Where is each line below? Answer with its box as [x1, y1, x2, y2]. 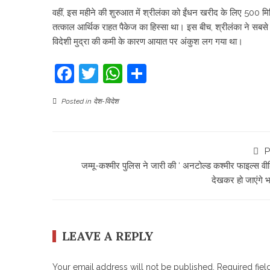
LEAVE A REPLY [62, 228, 154, 243]
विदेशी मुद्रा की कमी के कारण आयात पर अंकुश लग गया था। [52, 36, 243, 47]
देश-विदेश [93, 97, 119, 105]
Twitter [98, 62, 160, 84]
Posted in [60, 97, 93, 105]
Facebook [74, 62, 160, 84]
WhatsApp [122, 62, 216, 84]
